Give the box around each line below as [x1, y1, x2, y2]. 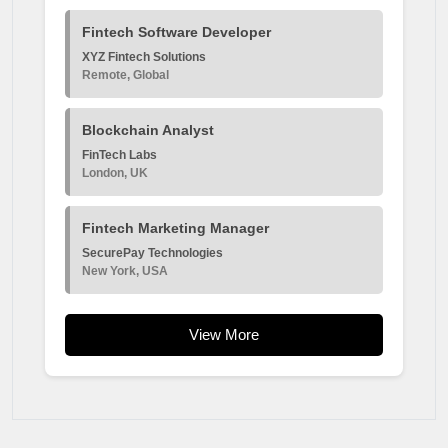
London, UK [82, 165, 148, 180]
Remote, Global [82, 67, 169, 82]
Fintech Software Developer [82, 23, 271, 40]
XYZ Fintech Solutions [82, 49, 206, 64]
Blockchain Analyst [82, 121, 214, 138]
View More [189, 325, 259, 343]
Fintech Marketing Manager [82, 219, 269, 236]
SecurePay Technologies [82, 245, 223, 260]
